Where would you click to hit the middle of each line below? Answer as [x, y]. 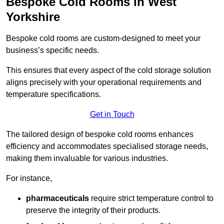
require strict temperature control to [151, 198]
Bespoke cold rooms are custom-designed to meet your [103, 38]
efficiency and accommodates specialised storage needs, [107, 146]
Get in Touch [112, 114]
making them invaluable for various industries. [87, 158]
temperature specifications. [53, 94]
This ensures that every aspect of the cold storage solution [108, 70]
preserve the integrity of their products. [93, 210]
